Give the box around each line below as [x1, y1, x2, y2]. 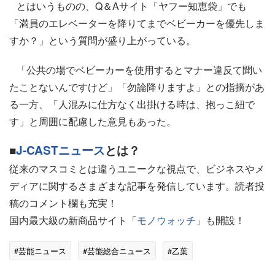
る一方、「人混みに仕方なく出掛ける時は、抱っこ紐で [9, 97, 255, 111]
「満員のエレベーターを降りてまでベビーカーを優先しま [9, 16, 265, 30]
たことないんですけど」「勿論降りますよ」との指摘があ [9, 80, 265, 94]
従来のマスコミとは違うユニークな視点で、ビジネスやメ [9, 161, 265, 176]
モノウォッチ [137, 213, 196, 227]
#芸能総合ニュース [83, 245, 151, 257]
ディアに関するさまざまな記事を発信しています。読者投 [9, 179, 265, 193]
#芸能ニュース [14, 245, 66, 257]
